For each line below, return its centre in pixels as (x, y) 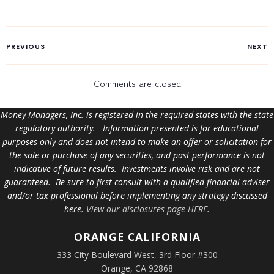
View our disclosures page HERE (147, 209)
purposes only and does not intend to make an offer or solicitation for (137, 141)
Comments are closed (137, 83)
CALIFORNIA (164, 236)
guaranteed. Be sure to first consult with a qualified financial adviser (137, 182)
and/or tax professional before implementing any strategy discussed (137, 195)
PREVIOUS (26, 47)
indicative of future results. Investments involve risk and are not (137, 168)
